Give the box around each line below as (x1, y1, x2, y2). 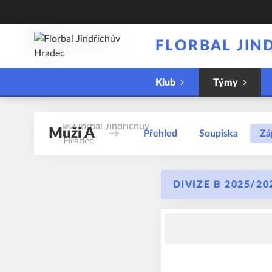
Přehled (143, 129, 177, 138)
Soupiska (199, 129, 238, 138)
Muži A (49, 126, 95, 141)
